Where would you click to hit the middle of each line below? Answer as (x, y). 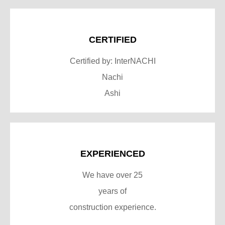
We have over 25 (113, 175)
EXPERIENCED (113, 153)
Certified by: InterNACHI (113, 61)
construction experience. (113, 207)
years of (113, 191)
